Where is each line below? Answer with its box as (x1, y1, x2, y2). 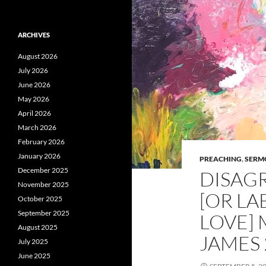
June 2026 (18, 80, 50, 89)
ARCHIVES (18, 31, 50, 39)
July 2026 (18, 66, 48, 75)
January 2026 (18, 151, 61, 160)
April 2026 (18, 109, 51, 118)
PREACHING (199, 154, 242, 163)
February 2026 (18, 137, 65, 146)
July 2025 (18, 237, 48, 246)
